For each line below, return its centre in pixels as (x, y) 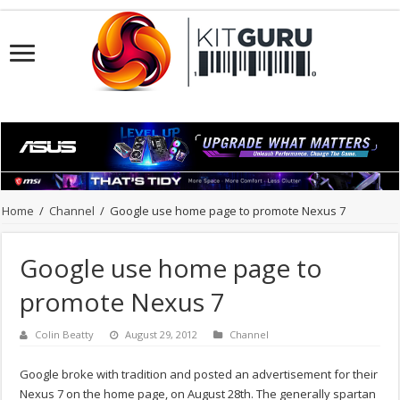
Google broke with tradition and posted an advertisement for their (199, 375)
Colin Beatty (65, 335)
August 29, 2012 (162, 335)
